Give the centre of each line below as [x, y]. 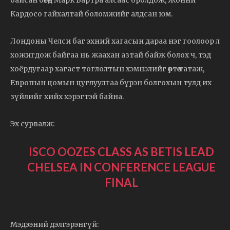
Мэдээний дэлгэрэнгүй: [54, 224]
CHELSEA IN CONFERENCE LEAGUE [121, 167]
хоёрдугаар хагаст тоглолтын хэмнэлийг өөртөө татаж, [107, 69]
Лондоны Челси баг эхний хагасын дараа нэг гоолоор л [115, 41]
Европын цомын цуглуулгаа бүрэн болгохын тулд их [111, 82]
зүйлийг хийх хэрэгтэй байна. [67, 96]
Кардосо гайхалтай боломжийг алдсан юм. [91, 14]
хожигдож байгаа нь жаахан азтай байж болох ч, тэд [111, 55]
